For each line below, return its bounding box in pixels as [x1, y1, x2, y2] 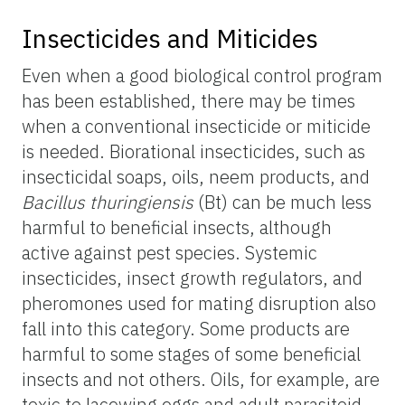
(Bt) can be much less [193, 189, 372, 214]
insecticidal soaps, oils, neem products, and [22, 164, 370, 189]
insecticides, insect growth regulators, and [22, 265, 363, 290]
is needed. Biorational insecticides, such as [22, 138, 365, 164]
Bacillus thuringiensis [22, 189, 193, 214]
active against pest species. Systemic [22, 240, 317, 265]
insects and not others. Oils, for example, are [22, 366, 380, 391]
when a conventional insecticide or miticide [22, 113, 371, 138]
